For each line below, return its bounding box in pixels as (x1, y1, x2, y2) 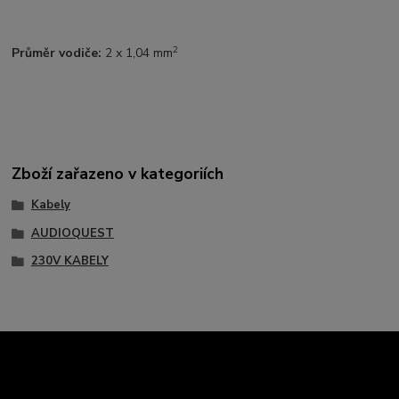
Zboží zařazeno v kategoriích (12, 162, 224, 184)
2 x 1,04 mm (102, 45, 174, 62)
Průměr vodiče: (12, 45, 102, 62)
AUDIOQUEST (30, 224, 114, 241)
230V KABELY (30, 253, 109, 270)
